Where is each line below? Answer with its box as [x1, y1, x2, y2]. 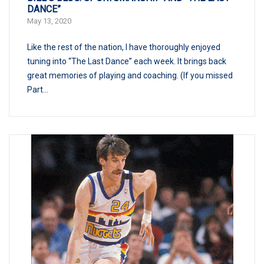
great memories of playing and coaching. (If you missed [27, 70, 233, 80]
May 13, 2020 [27, 16, 71, 25]
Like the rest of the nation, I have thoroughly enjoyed [27, 42, 220, 52]
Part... [27, 84, 48, 94]
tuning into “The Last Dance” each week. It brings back [27, 56, 226, 66]
